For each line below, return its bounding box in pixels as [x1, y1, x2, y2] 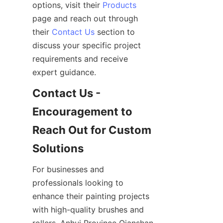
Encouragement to [32, 105, 132, 118]
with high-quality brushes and [32, 205, 144, 215]
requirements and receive [32, 54, 128, 64]
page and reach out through [32, 13, 138, 24]
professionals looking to [32, 178, 123, 188]
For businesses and [32, 164, 104, 175]
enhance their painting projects [32, 191, 149, 202]
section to [95, 27, 135, 37]
